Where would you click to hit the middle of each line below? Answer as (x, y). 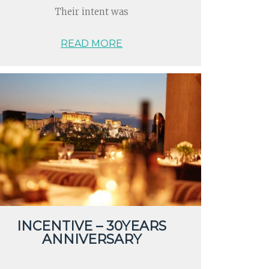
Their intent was (92, 12)
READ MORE (92, 43)
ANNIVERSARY (92, 239)
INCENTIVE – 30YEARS (92, 226)
